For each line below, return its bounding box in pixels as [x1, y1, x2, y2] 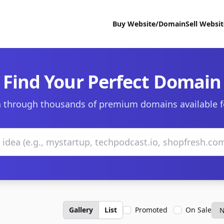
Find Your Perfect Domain [2, 69, 221, 94]
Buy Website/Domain [112, 19, 185, 28]
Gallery [69, 205, 93, 214]
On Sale [185, 205, 211, 214]
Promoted [135, 205, 167, 214]
